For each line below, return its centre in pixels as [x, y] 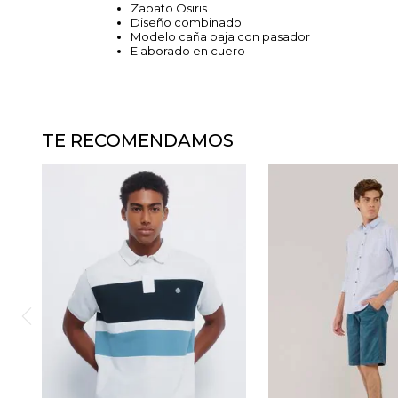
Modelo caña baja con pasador [220, 36]
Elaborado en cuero [188, 51]
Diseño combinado [186, 22]
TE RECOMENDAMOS [138, 140]
